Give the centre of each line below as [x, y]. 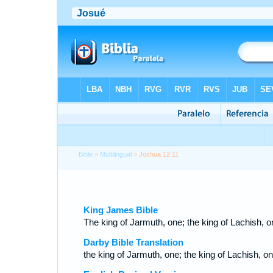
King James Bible [120, 210]
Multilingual [116, 154]
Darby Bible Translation [133, 242]
